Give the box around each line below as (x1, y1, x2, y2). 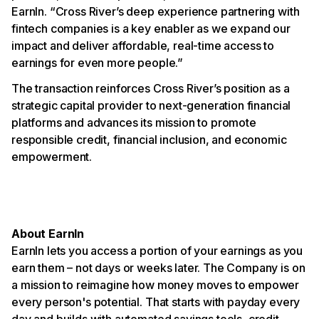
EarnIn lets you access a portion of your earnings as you (11, 244, 303, 258)
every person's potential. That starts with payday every (11, 295, 300, 309)
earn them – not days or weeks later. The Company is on (11, 261, 305, 275)
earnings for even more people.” (11, 56, 184, 70)
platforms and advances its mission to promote (11, 115, 256, 130)
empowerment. (11, 150, 93, 164)
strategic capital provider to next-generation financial (11, 98, 291, 113)
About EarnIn (11, 226, 85, 241)
